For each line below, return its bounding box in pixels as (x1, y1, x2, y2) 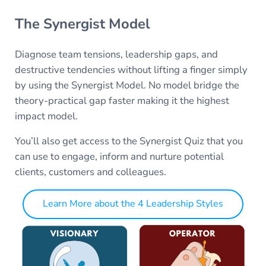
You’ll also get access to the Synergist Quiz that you (15, 134, 243, 148)
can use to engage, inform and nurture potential (15, 149, 224, 163)
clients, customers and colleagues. (15, 164, 166, 179)
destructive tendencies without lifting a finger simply (15, 62, 248, 77)
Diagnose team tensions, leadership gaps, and (15, 47, 218, 61)
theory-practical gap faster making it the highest (15, 93, 229, 107)
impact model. (15, 109, 78, 123)
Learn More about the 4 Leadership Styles (42, 197, 223, 211)
